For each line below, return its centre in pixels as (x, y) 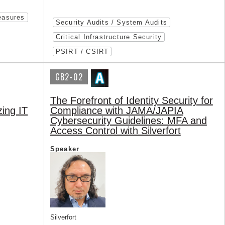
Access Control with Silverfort (115, 131)
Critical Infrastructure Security (109, 37)
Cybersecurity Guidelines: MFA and (128, 121)
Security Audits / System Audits (111, 22)
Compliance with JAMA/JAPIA (117, 110)
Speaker (65, 149)
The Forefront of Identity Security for (131, 100)
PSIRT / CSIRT (82, 51)
